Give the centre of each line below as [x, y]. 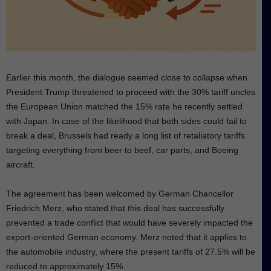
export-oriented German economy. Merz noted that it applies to [126, 237]
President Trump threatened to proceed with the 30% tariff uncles [131, 92]
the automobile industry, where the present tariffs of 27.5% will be [131, 251]
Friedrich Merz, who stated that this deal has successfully [115, 208]
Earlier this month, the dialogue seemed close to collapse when [127, 77]
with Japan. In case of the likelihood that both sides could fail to [126, 121]
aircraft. [21, 164]
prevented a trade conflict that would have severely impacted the [129, 222]
